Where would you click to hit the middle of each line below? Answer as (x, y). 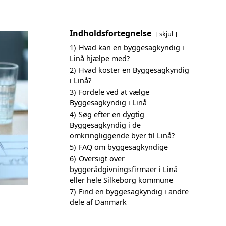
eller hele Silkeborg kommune (121, 180)
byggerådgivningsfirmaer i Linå (124, 169)
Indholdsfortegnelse (110, 33)
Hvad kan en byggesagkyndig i (131, 48)
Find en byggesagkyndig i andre (134, 191)
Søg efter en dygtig (111, 114)
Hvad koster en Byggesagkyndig (134, 70)
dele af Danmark (98, 202)
